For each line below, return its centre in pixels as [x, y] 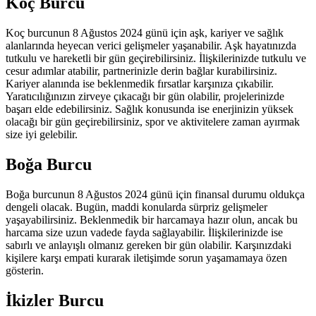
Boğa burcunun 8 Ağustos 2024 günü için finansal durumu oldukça [155, 195]
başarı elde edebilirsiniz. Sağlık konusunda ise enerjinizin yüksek [150, 109]
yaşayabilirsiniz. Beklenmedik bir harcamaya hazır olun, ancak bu [152, 220]
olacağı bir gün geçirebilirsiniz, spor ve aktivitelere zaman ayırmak [153, 122]
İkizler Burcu [55, 301]
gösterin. [25, 271]
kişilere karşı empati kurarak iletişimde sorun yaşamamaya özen [146, 258]
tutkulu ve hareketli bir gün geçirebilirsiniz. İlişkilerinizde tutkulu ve [156, 59]
